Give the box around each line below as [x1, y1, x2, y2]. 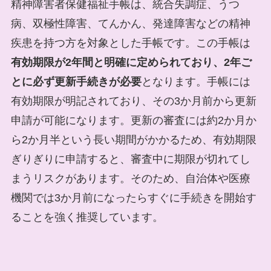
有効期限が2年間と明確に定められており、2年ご [10, 56, 252, 68]
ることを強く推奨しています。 [10, 211, 163, 223]
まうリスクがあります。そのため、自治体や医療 [10, 172, 250, 184]
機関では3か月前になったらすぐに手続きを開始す [10, 191, 256, 204]
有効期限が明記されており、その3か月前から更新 [10, 94, 256, 107]
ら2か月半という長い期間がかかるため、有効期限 [10, 133, 256, 146]
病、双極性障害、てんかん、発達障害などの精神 [10, 17, 250, 30]
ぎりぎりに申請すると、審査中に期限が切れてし [10, 152, 250, 165]
